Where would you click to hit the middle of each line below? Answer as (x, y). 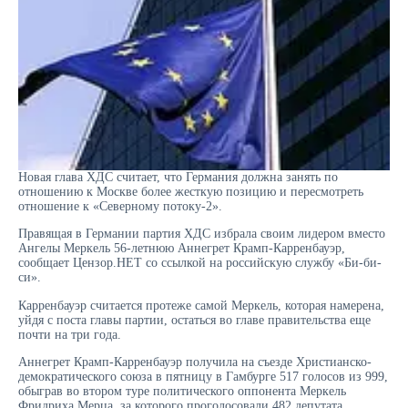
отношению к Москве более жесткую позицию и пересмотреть (191, 191)
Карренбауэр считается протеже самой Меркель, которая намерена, (201, 305)
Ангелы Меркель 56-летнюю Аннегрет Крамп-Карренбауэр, (182, 249)
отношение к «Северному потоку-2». (120, 206)
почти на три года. (70, 334)
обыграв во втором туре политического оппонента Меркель (182, 392)
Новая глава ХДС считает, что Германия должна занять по (178, 177)
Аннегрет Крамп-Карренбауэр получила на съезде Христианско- (195, 362)
